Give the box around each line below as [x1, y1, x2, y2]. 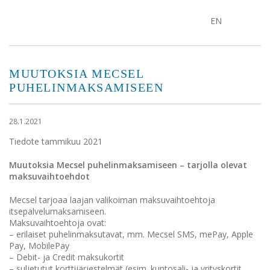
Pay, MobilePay [9, 240, 69, 251]
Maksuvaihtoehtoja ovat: [9, 217, 106, 228]
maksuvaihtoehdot [9, 171, 90, 182]
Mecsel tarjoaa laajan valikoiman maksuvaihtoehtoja [9, 194, 215, 206]
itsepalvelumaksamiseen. [9, 206, 106, 217]
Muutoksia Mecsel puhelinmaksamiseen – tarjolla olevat [9, 159, 247, 171]
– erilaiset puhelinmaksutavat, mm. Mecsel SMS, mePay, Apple [9, 228, 253, 240]
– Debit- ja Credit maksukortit [9, 251, 124, 263]
